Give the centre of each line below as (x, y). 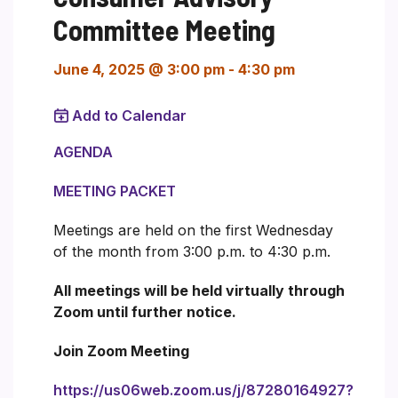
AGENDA (83, 151)
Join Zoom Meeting (121, 350)
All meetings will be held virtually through (199, 290)
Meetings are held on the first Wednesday (193, 230)
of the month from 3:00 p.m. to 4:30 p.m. (192, 251)
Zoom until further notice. (145, 311)
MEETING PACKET (115, 191)
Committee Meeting (164, 29)
